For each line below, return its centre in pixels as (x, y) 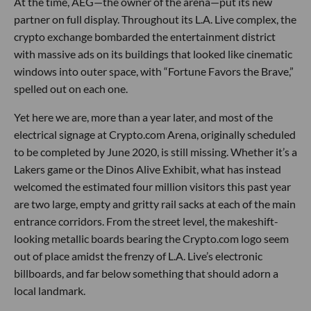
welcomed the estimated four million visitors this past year (152, 186)
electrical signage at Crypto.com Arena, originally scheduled (155, 134)
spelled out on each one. (71, 89)
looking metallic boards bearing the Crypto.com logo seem (151, 238)
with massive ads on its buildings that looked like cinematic (153, 54)
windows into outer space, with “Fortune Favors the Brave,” (154, 71)
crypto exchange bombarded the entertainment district (145, 36)
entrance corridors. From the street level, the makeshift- (146, 221)
